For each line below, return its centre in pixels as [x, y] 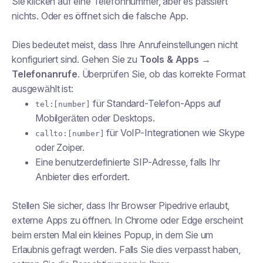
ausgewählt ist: [43, 89]
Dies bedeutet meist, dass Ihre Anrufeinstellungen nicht [125, 45]
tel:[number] [63, 104]
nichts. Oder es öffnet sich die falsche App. [100, 16]
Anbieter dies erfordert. [83, 177]
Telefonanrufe [45, 74]
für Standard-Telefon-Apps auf [156, 103]
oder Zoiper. [60, 147]
